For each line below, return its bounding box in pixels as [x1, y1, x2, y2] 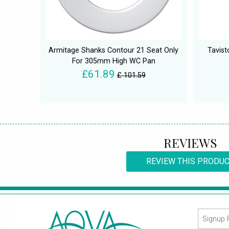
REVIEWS [163, 134, 217, 151]
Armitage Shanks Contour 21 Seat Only [49, 46, 178, 55]
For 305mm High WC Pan [72, 57, 155, 66]
